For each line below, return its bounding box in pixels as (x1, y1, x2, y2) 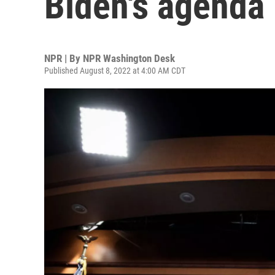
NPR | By (44, 52, 83, 64)
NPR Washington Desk (83, 52, 175, 64)
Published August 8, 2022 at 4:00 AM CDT (44, 66, 185, 76)
